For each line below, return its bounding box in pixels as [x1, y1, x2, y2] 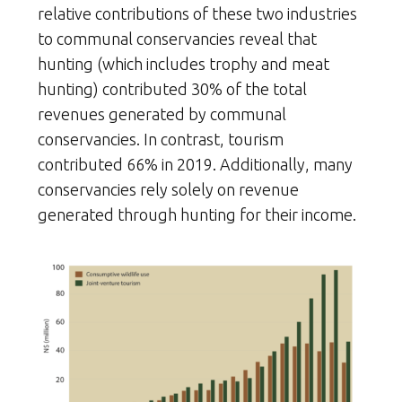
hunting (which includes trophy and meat [38, 54, 329, 73]
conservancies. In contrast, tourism [38, 129, 284, 148]
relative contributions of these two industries [38, 4, 357, 22]
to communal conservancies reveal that [38, 29, 317, 48]
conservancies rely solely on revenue [38, 179, 299, 198]
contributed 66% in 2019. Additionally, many [38, 154, 353, 173]
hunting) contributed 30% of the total [38, 79, 307, 98]
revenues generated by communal [38, 104, 286, 123]
